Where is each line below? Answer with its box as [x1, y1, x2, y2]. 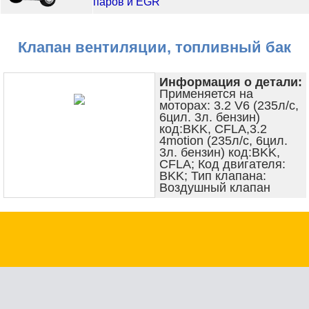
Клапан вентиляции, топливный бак [18, 39, 291, 56]
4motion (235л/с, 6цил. [159, 133, 288, 148]
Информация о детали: [159, 74, 302, 89]
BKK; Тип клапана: [159, 168, 266, 183]
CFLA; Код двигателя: [159, 157, 286, 171]
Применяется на [159, 86, 253, 101]
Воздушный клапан [159, 180, 270, 195]
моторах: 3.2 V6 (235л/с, [159, 98, 299, 112]
